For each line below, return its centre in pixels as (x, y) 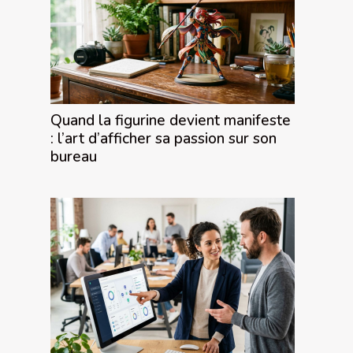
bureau (74, 156)
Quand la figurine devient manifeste (171, 120)
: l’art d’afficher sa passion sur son (163, 138)
